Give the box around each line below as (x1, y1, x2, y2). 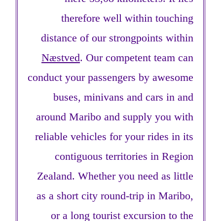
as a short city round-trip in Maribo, (37, 189, 193, 202)
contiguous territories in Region (55, 150, 193, 163)
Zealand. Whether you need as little (37, 170, 193, 183)
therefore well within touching (61, 12, 193, 25)
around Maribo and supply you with (36, 110, 193, 123)
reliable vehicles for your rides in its (35, 130, 193, 143)
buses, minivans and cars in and (53, 91, 193, 104)
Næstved (41, 51, 80, 64)
